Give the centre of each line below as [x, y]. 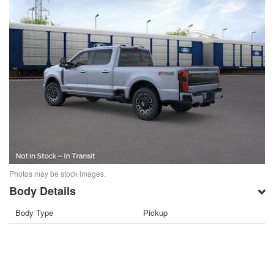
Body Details [43, 191]
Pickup [155, 213]
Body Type [35, 213]
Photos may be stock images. [58, 174]
